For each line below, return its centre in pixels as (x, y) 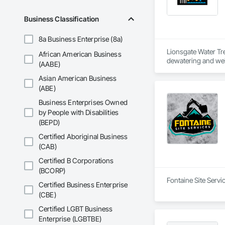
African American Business (80, 54)
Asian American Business (78, 78)
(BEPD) (49, 123)
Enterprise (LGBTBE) (70, 219)
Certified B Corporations (76, 161)
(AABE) (49, 64)
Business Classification (62, 19)
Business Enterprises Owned (83, 102)
